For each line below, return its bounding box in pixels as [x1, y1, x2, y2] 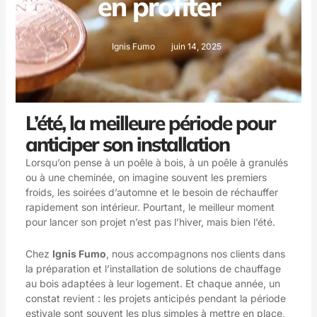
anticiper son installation [25, 131, 229, 156]
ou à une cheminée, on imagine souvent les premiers [25, 171, 267, 183]
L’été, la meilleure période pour [25, 110, 275, 135]
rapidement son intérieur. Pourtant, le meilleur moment [25, 200, 275, 213]
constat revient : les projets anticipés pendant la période [25, 292, 286, 305]
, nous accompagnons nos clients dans [105, 248, 285, 260]
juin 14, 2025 [171, 40, 221, 52]
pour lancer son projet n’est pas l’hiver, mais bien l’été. [25, 215, 275, 228]
